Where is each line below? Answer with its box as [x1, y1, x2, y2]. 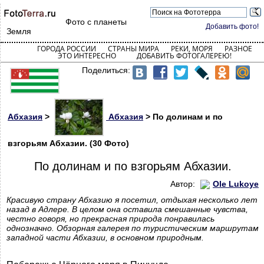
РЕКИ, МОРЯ [170, 44, 213, 54]
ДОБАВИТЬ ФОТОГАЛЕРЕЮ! [136, 51, 232, 61]
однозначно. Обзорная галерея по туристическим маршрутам [6, 223, 259, 233]
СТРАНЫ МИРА [107, 44, 159, 54]
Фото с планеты [65, 17, 127, 27]
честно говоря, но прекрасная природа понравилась [6, 214, 214, 224]
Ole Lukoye [213, 179, 259, 189]
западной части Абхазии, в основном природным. [6, 233, 204, 243]
